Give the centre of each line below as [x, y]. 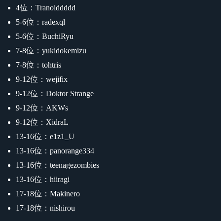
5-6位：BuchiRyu [45, 36]
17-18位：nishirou [45, 208]
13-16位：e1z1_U [45, 136]
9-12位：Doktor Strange [55, 93]
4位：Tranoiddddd [46, 7]
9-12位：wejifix [42, 79]
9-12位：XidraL [42, 122]
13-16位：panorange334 [55, 150]
